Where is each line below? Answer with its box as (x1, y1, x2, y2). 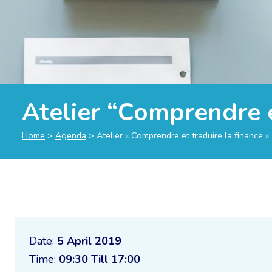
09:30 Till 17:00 (59, 252, 140, 267)
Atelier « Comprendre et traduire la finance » (97, 129, 269, 141)
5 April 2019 (57, 234, 121, 248)
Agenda (55, 129, 86, 141)
